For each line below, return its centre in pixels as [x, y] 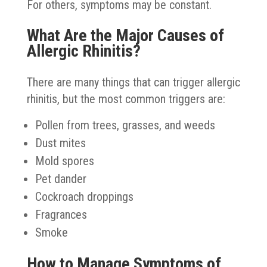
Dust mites [60, 143]
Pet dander [60, 178]
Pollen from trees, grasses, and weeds [125, 125]
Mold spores [64, 161]
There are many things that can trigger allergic [133, 82]
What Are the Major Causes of [125, 35]
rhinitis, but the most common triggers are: [126, 99]
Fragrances [61, 214]
